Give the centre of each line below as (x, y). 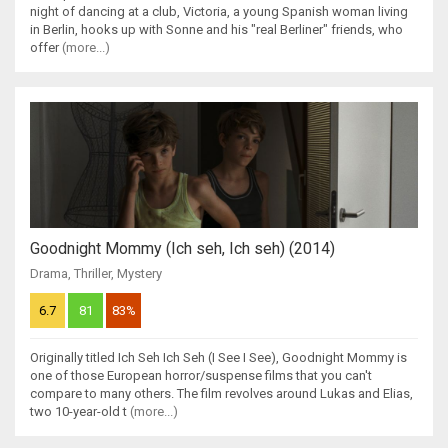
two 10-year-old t (80, 412)
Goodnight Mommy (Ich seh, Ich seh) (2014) (182, 249)
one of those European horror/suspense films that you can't (201, 376)
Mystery (139, 274)
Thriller (92, 274)
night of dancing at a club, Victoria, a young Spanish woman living (219, 12)
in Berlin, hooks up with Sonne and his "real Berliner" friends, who (216, 30)
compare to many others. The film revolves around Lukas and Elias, (221, 394)
